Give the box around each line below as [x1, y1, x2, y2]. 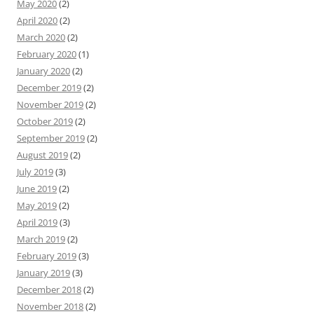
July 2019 [17, 165, 53, 178]
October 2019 [17, 114, 73, 128]
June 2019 [17, 182, 57, 195]
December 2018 [17, 282, 81, 296]
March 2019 [17, 232, 65, 245]
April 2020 [17, 13, 57, 27]
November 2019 [17, 97, 83, 111]
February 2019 [17, 249, 76, 262]
